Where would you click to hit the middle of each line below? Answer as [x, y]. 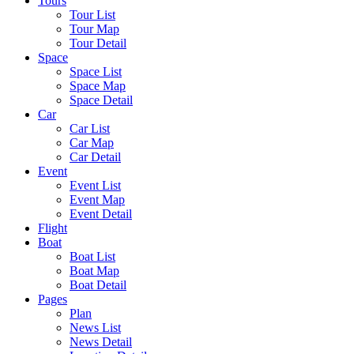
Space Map [98, 86]
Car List [90, 128]
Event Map [97, 200]
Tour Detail [98, 43]
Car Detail [95, 157]
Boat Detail [98, 285]
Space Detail [101, 100]
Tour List [92, 15]
